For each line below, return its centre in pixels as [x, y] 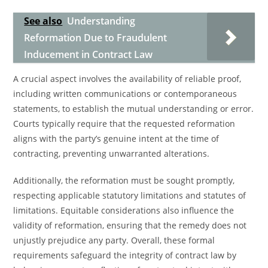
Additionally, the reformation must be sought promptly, [124, 180]
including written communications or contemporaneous [125, 94]
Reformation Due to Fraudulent [96, 38]
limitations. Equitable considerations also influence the [124, 210]
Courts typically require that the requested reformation [124, 124]
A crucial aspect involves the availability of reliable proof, [127, 79]
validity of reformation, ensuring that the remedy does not [130, 225]
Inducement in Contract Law [89, 54]
